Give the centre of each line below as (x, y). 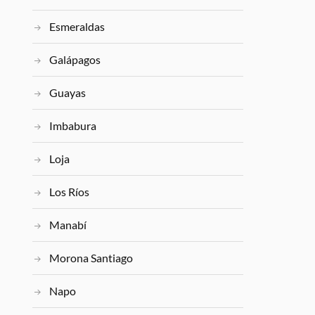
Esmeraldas (77, 27)
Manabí (68, 225)
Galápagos (75, 60)
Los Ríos (70, 192)
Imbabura (73, 126)
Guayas (68, 93)
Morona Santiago (91, 258)
